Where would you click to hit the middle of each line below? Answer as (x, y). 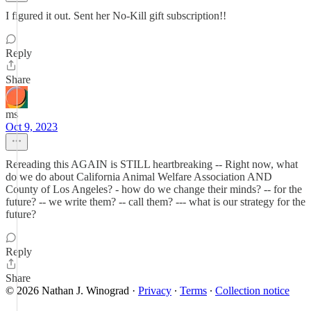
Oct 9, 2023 (32, 127)
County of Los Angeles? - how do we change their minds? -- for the (154, 189)
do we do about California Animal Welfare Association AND (139, 177)
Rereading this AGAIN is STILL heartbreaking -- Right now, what (152, 164)
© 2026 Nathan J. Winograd (67, 291)
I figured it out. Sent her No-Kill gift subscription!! (116, 16)
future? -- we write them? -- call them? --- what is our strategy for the (155, 202)
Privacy (155, 291)
